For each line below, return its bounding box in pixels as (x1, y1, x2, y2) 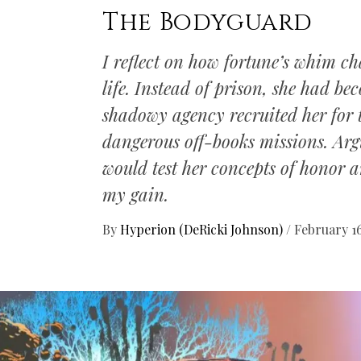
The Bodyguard (102, 6, 313, 39)
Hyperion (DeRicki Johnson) (120, 220, 287, 238)
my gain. (102, 181, 169, 206)
